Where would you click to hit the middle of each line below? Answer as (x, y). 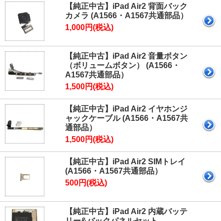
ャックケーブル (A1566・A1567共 (127, 118)
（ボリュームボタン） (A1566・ (123, 66)
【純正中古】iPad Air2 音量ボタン (126, 56)
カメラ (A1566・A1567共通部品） (127, 16)
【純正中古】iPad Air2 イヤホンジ (126, 109)
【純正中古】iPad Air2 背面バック (126, 6)
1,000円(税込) (89, 28)
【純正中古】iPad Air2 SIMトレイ (125, 162)
